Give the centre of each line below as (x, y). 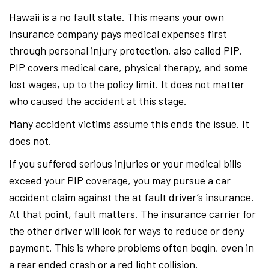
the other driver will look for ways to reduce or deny (127, 231)
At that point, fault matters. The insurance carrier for (132, 214)
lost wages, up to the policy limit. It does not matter (127, 84)
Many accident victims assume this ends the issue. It (129, 124)
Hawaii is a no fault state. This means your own (116, 17)
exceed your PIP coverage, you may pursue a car (120, 180)
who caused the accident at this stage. (98, 101)
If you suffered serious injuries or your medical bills (125, 163)
